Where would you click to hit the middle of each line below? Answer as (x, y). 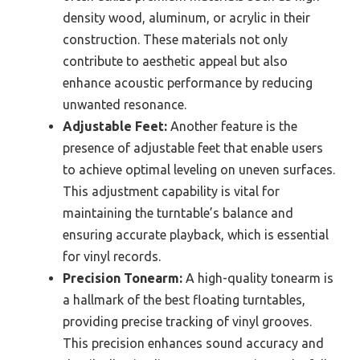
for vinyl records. (112, 256)
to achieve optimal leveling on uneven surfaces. (199, 169)
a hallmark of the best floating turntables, (184, 299)
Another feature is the (232, 126)
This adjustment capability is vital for (171, 191)
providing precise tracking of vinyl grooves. (187, 321)
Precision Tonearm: (123, 278)
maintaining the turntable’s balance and (178, 213)
